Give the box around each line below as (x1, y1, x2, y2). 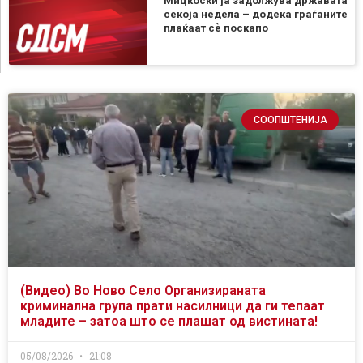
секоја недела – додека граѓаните (163, 8, 348, 21)
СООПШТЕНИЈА (253, 113, 327, 126)
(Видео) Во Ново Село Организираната (20, 282, 266, 298)
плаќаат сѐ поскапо (163, 22, 268, 35)
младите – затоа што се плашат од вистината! (20, 313, 318, 329)
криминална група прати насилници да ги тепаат (20, 297, 325, 314)
